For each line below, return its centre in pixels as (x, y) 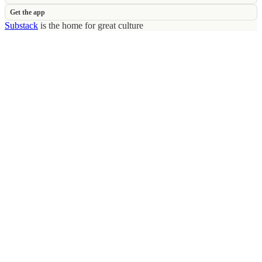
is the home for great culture (91, 25)
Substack (21, 25)
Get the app (27, 12)
